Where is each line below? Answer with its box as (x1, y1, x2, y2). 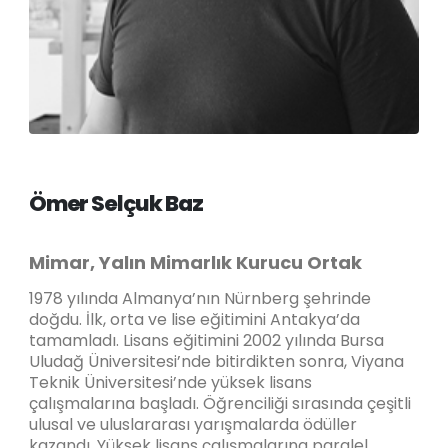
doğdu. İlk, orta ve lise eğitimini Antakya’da (28, 308, 360, 332)
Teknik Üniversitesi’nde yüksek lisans (28, 371, 312, 395)
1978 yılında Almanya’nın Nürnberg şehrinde (28, 287, 371, 311)
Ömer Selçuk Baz (28, 187, 203, 219)
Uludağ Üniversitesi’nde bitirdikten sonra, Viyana (28, 350, 404, 374)
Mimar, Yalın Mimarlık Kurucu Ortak (28, 249, 362, 275)
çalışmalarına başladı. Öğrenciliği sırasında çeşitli (28, 392, 411, 416)
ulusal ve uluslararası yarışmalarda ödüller (28, 413, 357, 437)
